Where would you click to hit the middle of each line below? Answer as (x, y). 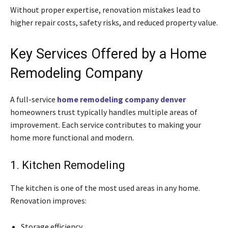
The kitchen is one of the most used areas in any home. (105, 188)
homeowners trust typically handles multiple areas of (104, 112)
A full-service (34, 99)
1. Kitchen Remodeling (68, 165)
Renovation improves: (48, 200)
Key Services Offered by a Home (108, 54)
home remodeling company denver (121, 99)
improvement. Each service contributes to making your (106, 124)
